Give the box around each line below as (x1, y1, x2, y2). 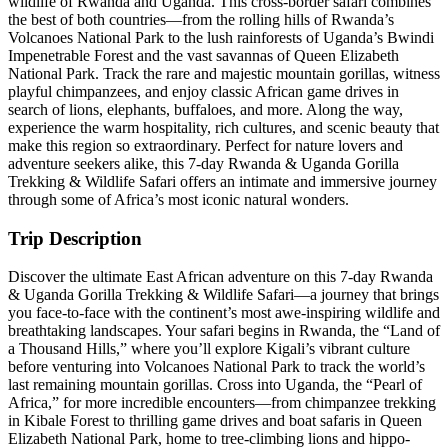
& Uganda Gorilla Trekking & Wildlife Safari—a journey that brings (8, 286, 439, 304)
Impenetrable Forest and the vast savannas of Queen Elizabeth (8, 46, 399, 64)
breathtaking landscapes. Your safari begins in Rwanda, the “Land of (8, 322, 440, 340)
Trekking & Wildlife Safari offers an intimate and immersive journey (8, 172, 437, 190)
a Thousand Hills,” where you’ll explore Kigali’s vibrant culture (8, 340, 410, 358)
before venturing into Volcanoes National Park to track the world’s (8, 358, 425, 376)
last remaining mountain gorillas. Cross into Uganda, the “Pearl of (8, 376, 422, 394)
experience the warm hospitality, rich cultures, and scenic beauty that (8, 118, 439, 136)
